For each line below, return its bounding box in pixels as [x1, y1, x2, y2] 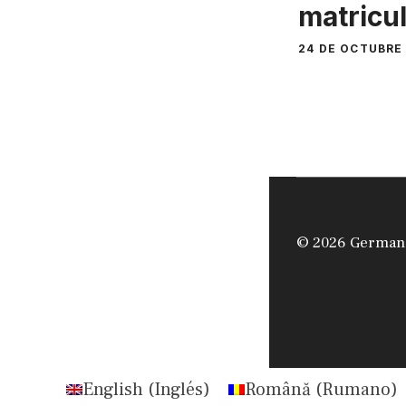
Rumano [321, 378, 391, 402]
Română [244, 378, 311, 402]
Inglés [153, 378, 203, 402]
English [82, 378, 143, 402]
